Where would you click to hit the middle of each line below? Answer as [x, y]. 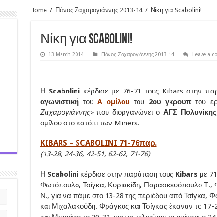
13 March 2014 [66, 54]
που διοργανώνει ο [128, 112]
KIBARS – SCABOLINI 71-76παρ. [98, 143]
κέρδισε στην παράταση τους [128, 174]
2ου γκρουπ [170, 101]
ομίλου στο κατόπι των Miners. [90, 123]
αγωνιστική [61, 101]
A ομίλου [116, 101]
